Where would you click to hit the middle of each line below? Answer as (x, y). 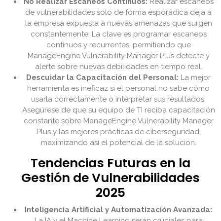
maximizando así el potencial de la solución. (118, 143)
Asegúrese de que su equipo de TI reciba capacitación (118, 110)
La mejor (195, 78)
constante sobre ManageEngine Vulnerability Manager (118, 121)
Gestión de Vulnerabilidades (110, 178)
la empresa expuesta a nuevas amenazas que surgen (118, 23)
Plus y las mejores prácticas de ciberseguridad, (118, 132)
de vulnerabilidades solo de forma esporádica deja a (118, 13)
